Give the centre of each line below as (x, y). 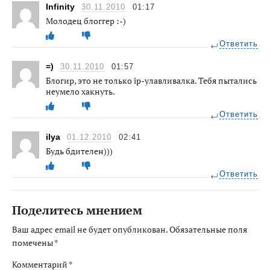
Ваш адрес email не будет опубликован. (90, 229)
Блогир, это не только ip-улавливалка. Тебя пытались (151, 80)
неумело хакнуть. (80, 91)
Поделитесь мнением (77, 210)
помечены (33, 242)
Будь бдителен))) (79, 151)
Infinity (61, 6)
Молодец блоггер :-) (86, 20)
